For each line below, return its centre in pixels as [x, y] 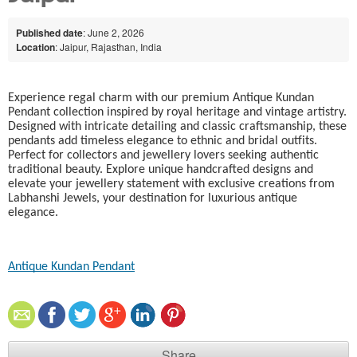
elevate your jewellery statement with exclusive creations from [171, 184]
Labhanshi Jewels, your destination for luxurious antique [153, 198]
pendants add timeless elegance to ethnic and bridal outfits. [163, 141]
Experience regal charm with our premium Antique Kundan [161, 98]
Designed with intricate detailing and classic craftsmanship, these [177, 126]
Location [35, 47]
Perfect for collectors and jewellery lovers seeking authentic [163, 155]
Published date [49, 32]
